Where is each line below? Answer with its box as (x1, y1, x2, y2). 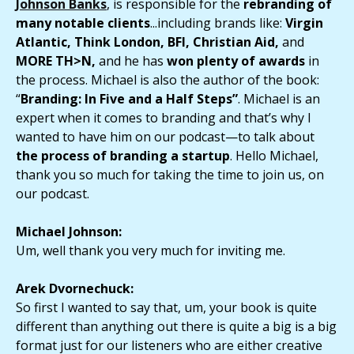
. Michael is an (238, 90, 320, 108)
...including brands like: (150, 14, 285, 32)
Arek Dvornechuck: (16, 280, 134, 298)
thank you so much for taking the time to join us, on (16, 166, 324, 184)
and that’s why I (219, 109, 311, 127)
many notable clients (16, 14, 150, 32)
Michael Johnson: (16, 223, 122, 241)
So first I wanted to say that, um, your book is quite (16, 299, 317, 317)
